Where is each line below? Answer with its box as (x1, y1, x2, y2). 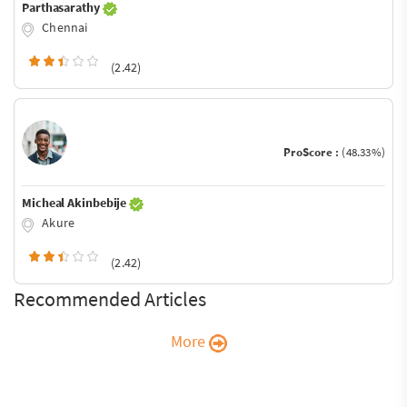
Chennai (39, 19, 88, 36)
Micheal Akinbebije (22, 194, 130, 212)
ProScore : (283, 144, 342, 161)
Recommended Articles (14, 285, 206, 312)
